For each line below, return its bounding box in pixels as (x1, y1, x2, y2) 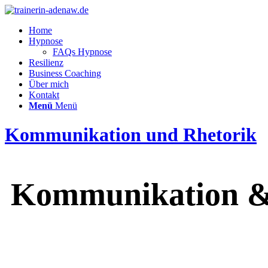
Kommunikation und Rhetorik (5, 124, 257, 146)
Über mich (29, 79, 69, 89)
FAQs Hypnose (53, 47, 112, 57)
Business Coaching (29, 68, 101, 78)
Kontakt (29, 90, 59, 100)
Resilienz (29, 57, 63, 68)
